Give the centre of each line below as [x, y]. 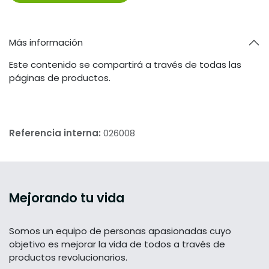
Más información [46, 43]
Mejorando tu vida [67, 198]
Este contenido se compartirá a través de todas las [125, 65]
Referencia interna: [56, 133]
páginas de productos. [60, 78]
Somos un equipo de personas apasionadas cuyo [120, 231]
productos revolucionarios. [68, 258]
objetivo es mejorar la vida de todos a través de [117, 244]
